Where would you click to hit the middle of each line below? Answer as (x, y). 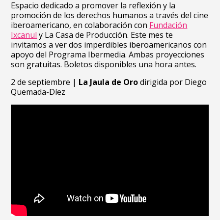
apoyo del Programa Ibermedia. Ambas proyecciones (108, 55)
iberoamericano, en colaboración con (80, 25)
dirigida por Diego (173, 82)
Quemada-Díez (38, 92)
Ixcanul (24, 35)
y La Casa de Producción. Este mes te (105, 35)
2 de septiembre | (45, 82)
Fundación (168, 25)
